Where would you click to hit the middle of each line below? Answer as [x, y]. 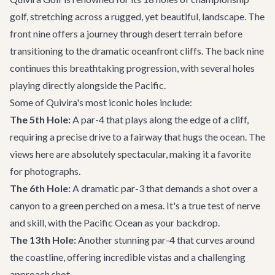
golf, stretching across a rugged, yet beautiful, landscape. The [137, 16]
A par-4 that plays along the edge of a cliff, [160, 119]
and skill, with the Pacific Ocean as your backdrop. [115, 223]
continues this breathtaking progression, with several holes [132, 68]
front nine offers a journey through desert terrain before [126, 33]
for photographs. [45, 171]
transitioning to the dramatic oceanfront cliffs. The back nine [137, 51]
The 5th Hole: [40, 119]
